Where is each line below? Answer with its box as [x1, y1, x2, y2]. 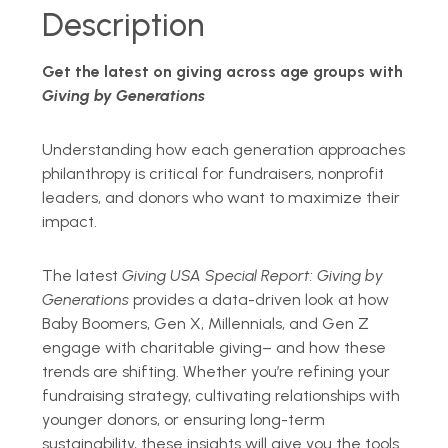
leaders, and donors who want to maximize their [42, 187, 401, 207]
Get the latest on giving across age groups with [42, 61, 404, 81]
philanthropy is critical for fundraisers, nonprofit [42, 163, 385, 183]
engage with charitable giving [42, 337, 263, 357]
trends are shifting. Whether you [42, 361, 278, 381]
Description [42, 5, 205, 44]
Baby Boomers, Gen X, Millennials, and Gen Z [42, 313, 370, 333]
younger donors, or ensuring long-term [42, 409, 326, 429]
